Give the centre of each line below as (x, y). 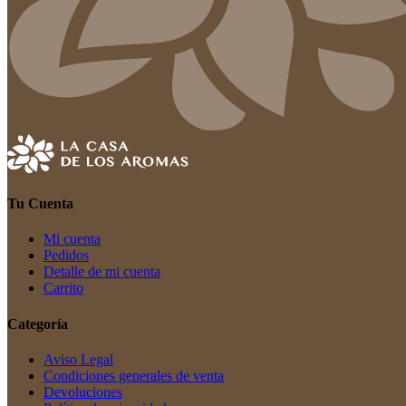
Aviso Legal (78, 359)
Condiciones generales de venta (134, 375)
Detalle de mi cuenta (102, 272)
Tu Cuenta (40, 203)
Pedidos (66, 256)
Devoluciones (83, 391)
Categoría (38, 324)
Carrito (63, 288)
